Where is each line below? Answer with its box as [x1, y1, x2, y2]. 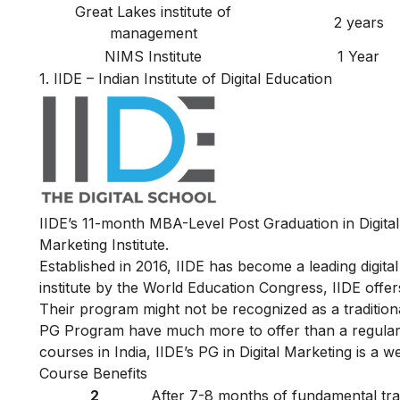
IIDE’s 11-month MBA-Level [39, 214, 229, 233]
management [109, 23, 197, 42]
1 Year [337, 46, 379, 65]
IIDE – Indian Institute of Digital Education [54, 69, 332, 87]
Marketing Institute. [39, 236, 169, 254]
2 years [333, 12, 384, 31]
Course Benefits [39, 364, 147, 383]
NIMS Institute [104, 46, 202, 65]
